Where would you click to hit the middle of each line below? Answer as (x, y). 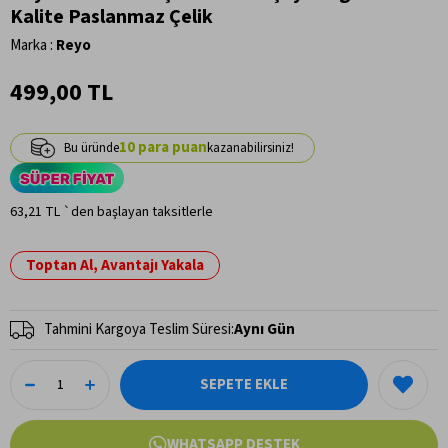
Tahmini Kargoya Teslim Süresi (137, 329)
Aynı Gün (264, 329)
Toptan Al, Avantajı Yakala (115, 265)
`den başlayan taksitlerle (138, 211)
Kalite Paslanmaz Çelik (111, 16)
